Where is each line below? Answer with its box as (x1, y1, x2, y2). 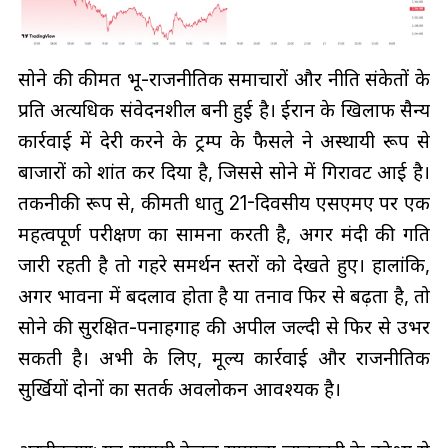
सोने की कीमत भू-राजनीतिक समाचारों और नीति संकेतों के (17, 66, 431, 91)
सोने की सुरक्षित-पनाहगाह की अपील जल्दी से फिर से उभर (17, 314, 431, 339)
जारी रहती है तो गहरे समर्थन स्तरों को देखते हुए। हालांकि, (17, 252, 431, 277)
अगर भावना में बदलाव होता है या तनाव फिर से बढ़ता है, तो (17, 283, 431, 308)
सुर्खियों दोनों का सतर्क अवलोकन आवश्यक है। (17, 376, 341, 401)
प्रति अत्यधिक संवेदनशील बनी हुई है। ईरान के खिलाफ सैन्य (17, 97, 431, 122)
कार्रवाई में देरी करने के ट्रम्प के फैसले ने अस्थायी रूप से (17, 128, 431, 153)
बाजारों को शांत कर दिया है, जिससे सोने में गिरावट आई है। (17, 159, 431, 184)
